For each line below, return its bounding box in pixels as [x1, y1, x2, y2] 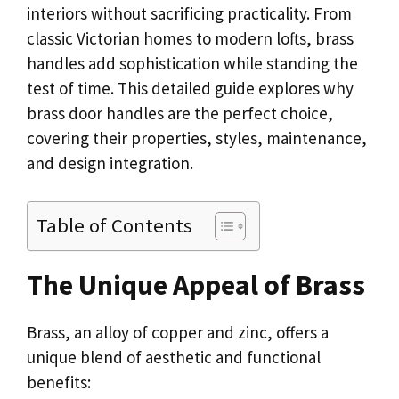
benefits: [27, 370, 91, 393]
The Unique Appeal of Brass [27, 266, 365, 303]
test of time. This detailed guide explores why [27, 77, 354, 99]
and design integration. [27, 152, 193, 174]
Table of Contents [37, 212, 192, 238]
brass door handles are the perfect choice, [27, 102, 333, 124]
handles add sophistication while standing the [27, 53, 358, 74]
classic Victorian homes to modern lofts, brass [27, 28, 354, 49]
